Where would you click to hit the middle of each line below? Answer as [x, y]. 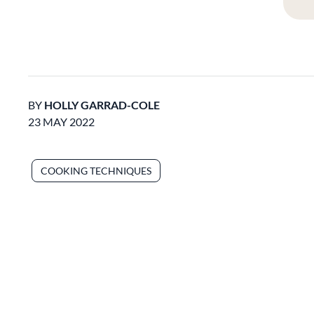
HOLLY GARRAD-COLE [102, 105]
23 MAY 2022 [61, 122]
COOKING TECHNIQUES [96, 171]
